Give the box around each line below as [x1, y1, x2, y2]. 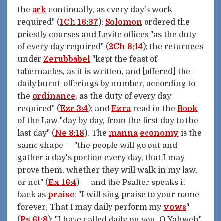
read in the [131, 104, 177, 113]
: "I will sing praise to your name [74, 190, 199, 199]
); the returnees [143, 42, 203, 51]
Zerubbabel [43, 54, 90, 64]
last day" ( [17, 128, 55, 138]
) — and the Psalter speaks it [76, 178, 185, 187]
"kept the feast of [90, 54, 157, 64]
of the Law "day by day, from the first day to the [17, 116, 198, 125]
